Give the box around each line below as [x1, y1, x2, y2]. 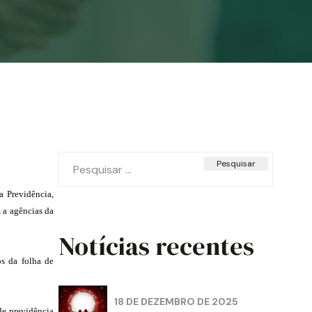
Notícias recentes [58, 229, 254, 264]
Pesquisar [58, 152, 107, 166]
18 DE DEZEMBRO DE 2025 [114, 295, 238, 308]
